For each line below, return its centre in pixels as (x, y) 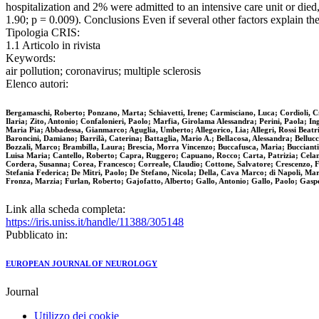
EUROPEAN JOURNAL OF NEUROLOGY (82, 264)
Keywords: (31, 58)
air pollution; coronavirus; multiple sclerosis (103, 71)
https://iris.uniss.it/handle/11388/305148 (95, 222)
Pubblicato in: (37, 235)
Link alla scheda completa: (66, 209)
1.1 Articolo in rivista (53, 46)
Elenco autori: (37, 84)
